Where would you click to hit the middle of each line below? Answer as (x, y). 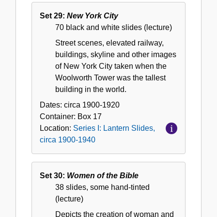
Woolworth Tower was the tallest (110, 78)
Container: (59, 117)
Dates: (52, 105)
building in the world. (91, 90)
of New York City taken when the (111, 66)
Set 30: (53, 176)
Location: (56, 128)
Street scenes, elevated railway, (109, 43)
